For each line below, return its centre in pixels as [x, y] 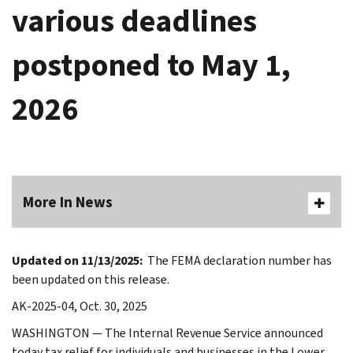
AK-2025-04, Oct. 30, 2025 [80, 306]
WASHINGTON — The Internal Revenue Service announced [167, 333]
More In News [68, 202]
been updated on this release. [91, 279]
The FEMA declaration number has [237, 260]
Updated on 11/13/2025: [77, 260]
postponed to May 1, [151, 65]
